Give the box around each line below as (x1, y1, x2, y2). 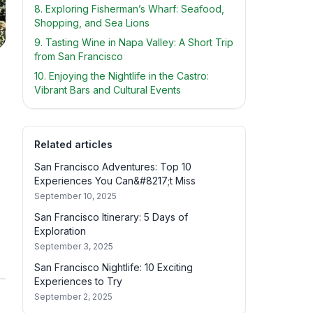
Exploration (34, 225, 86, 237)
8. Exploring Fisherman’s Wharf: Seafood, (34, 3, 224, 15)
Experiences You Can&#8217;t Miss (34, 175, 196, 187)
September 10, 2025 (34, 191, 117, 201)
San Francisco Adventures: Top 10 (34, 161, 191, 173)
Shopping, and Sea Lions (34, 17, 150, 29)
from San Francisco (34, 50, 123, 62)
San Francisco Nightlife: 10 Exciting (34, 261, 193, 273)
